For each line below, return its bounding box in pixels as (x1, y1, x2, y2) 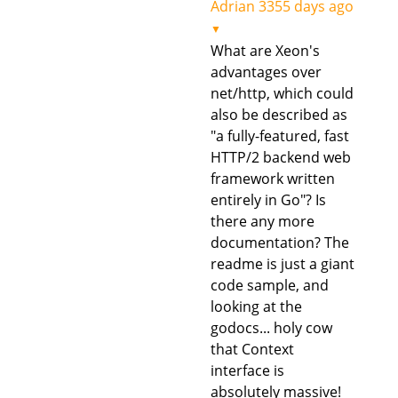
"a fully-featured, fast (210, 125, 349, 146)
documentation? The (210, 232, 349, 252)
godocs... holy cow (210, 317, 332, 338)
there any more (210, 211, 314, 231)
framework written (210, 168, 335, 188)
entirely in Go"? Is (210, 189, 326, 210)
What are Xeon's (210, 40, 320, 60)
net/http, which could (210, 83, 354, 103)
